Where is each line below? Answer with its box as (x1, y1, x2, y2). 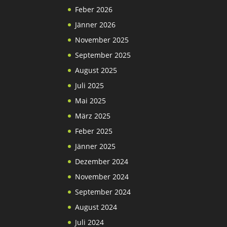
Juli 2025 (75, 81, 104, 90)
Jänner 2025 (75, 141, 116, 151)
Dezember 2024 (75, 157, 129, 166)
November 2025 (75, 35, 129, 45)
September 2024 (75, 187, 131, 197)
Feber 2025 (75, 126, 113, 136)
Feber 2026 (75, 5, 113, 14)
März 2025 (75, 111, 111, 121)
